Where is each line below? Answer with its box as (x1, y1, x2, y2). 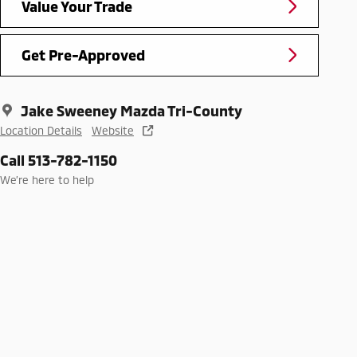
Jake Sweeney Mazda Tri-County (21, 102, 242, 120)
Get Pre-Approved (22, 45, 145, 64)
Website (92, 124, 134, 138)
